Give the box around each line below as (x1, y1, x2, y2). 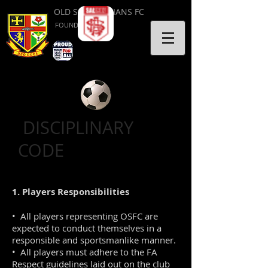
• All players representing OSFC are (12, 210, 158, 222)
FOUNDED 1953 (55, 20, 103, 29)
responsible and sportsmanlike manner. (12, 234, 176, 246)
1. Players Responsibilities (12, 185, 129, 198)
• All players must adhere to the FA (12, 246, 157, 258)
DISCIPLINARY (18, 116, 133, 139)
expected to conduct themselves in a (12, 222, 162, 234)
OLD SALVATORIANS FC (53, 6, 144, 17)
